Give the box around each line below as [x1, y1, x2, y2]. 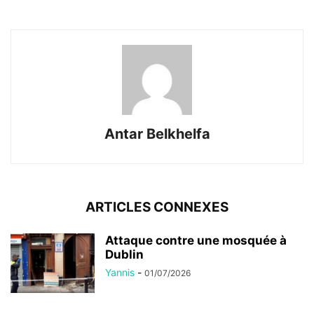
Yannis [105, 266, 135, 278]
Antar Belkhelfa [104, 125, 210, 142]
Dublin [105, 247, 144, 261]
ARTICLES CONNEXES [86, 198, 228, 215]
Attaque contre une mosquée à [105, 233, 287, 247]
